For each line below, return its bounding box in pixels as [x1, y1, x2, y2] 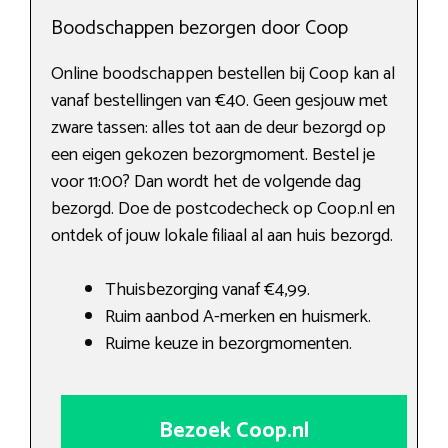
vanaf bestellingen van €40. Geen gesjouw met [51, 85, 388, 116]
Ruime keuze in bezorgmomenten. [105, 328, 352, 359]
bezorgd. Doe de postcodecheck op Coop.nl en [51, 193, 395, 224]
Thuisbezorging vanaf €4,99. [105, 274, 310, 305]
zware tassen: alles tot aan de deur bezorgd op [51, 112, 386, 143]
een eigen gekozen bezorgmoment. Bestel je [51, 139, 375, 170]
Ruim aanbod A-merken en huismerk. [105, 301, 371, 332]
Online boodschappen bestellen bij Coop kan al [51, 58, 395, 89]
